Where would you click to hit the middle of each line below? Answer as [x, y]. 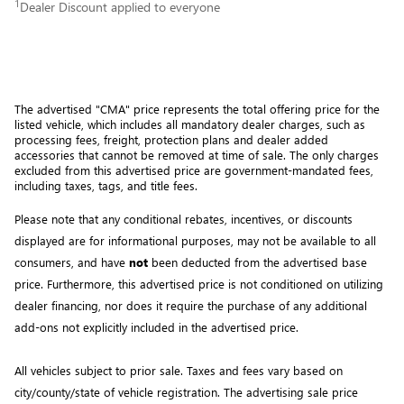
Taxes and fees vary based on [265, 371]
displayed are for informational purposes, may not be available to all [195, 241]
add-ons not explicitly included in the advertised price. [158, 327]
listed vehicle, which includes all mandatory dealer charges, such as [190, 124]
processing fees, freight [76, 140]
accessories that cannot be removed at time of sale [149, 155]
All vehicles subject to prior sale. [101, 371]
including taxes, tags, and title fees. [106, 186]
